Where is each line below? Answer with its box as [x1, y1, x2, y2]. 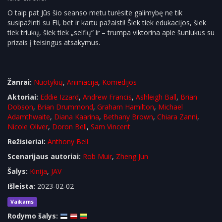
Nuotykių [34, 77, 63, 87]
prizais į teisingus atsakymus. [7, 38, 100, 47]
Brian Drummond [37, 102, 93, 111]
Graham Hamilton [97, 102, 154, 111]
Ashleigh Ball [136, 92, 176, 102]
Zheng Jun [116, 152, 148, 161]
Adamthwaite [7, 112, 50, 121]
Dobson [7, 102, 33, 111]
